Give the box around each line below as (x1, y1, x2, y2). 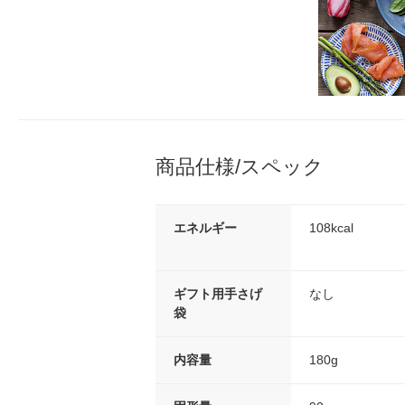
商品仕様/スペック (155, 155, 324, 178)
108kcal (309, 220, 353, 235)
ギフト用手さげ (174, 286, 262, 301)
